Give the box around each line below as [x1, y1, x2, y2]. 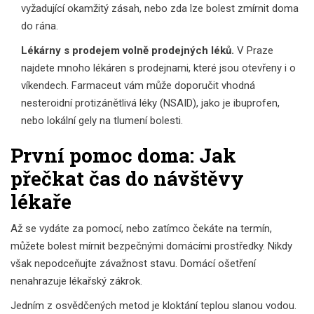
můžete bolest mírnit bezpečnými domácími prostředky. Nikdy [11, 239, 292, 252]
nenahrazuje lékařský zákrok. [11, 274, 142, 287]
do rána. [21, 19, 58, 32]
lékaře [11, 188, 71, 214]
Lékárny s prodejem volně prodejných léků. [21, 43, 234, 57]
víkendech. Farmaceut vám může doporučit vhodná [21, 78, 255, 92]
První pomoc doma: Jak [11, 142, 236, 168]
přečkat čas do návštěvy [11, 165, 244, 191]
